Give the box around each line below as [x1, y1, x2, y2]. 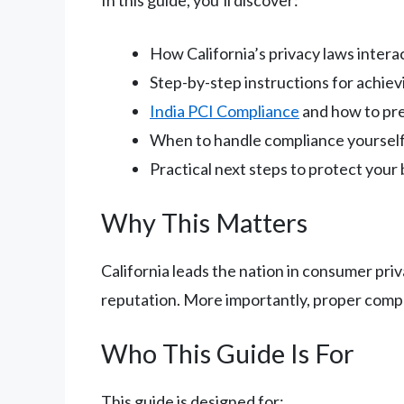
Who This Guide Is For [101, 336, 354, 369]
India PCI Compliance [150, 100, 299, 121]
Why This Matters [101, 206, 308, 238]
